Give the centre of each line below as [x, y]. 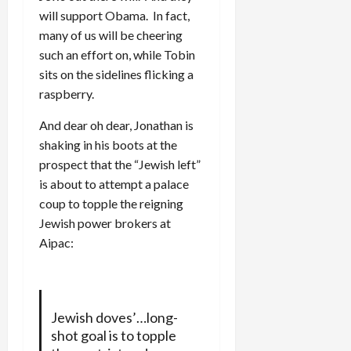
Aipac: [56, 242]
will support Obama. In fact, [114, 15]
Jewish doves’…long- [114, 317]
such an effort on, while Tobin [117, 54]
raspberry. [67, 93]
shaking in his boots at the [108, 144]
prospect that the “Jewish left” [120, 164]
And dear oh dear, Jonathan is [116, 125]
